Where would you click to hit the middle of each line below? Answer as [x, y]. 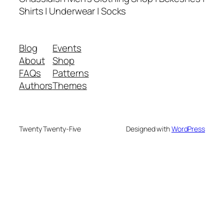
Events [67, 48]
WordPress [188, 128]
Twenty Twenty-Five [50, 128]
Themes [70, 85]
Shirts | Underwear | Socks [73, 11]
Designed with [149, 128]
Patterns [71, 73]
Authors [36, 85]
